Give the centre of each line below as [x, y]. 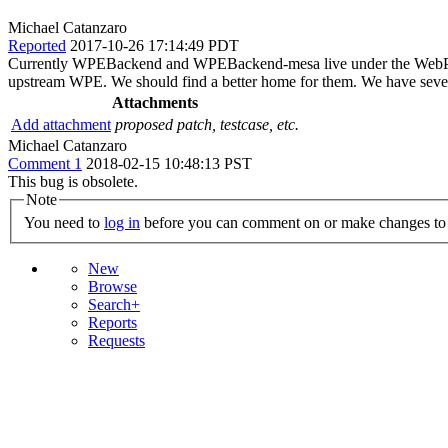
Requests [116, 341]
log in [122, 223]
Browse [112, 287]
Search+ [114, 305]
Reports [112, 323]
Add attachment [61, 124]
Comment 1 [45, 163]
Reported [37, 45]
